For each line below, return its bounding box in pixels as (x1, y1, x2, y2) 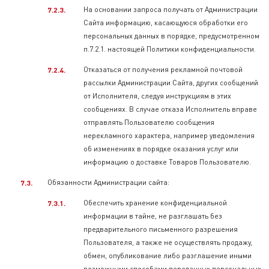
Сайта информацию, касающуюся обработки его (83, 18, 248, 27)
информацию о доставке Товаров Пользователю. (83, 157, 251, 166)
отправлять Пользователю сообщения (83, 118, 214, 127)
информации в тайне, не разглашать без (83, 211, 222, 220)
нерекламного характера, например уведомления (83, 131, 255, 140)
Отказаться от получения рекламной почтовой (83, 65, 243, 74)
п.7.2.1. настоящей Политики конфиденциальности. (83, 44, 256, 53)
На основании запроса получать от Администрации (83, 5, 258, 14)
